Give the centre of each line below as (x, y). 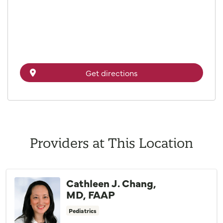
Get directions (111, 72)
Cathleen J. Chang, (111, 182)
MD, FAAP (91, 194)
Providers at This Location (111, 143)
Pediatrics (83, 210)
